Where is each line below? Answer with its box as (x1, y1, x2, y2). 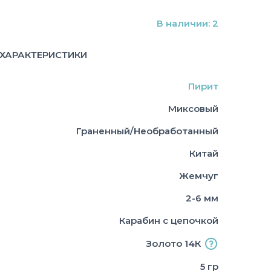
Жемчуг (179, 169, 218, 181)
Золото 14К (146, 237, 201, 249)
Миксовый (168, 102, 218, 114)
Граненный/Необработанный (76, 125, 218, 137)
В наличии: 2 (157, 17, 218, 29)
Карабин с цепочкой (119, 214, 218, 226)
